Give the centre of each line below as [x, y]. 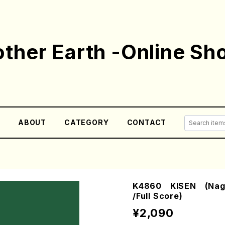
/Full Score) [158, 196]
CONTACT [147, 122]
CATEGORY [87, 122]
